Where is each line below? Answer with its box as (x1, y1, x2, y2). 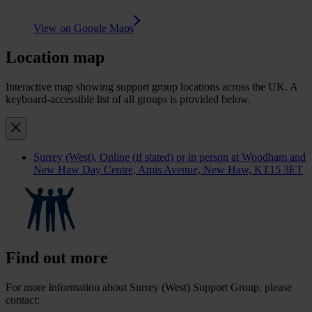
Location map (6, 48, 104, 67)
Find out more (6, 249, 108, 267)
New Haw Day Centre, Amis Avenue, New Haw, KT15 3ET (33, 164, 303, 176)
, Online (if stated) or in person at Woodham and (94, 151, 306, 164)
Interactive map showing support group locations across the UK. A (6, 81, 297, 93)
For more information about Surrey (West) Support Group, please (6, 281, 292, 294)
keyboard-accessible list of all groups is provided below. (6, 93, 251, 106)
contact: (6, 294, 40, 306)
